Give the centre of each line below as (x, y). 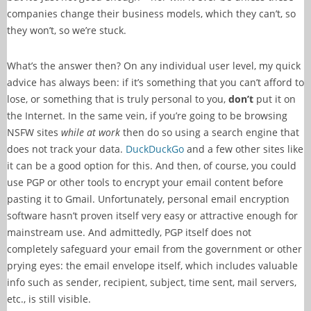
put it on (275, 99)
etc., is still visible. (49, 299)
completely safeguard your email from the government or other (154, 249)
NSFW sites (34, 132)
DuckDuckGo (155, 149)
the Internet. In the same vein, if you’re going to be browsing (147, 115)
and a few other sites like (244, 149)
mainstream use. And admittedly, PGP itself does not (129, 232)
